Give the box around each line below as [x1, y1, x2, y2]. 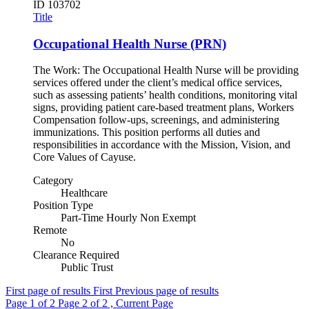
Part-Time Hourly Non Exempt [61, 212, 196, 224]
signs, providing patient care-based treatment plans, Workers [33, 101, 294, 114]
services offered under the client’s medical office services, [33, 77, 282, 89]
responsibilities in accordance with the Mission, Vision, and [33, 139, 290, 151]
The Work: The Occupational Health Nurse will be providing [33, 64, 299, 77]
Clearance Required [33, 249, 119, 261]
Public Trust [61, 261, 113, 274]
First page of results [6, 285, 90, 297]
